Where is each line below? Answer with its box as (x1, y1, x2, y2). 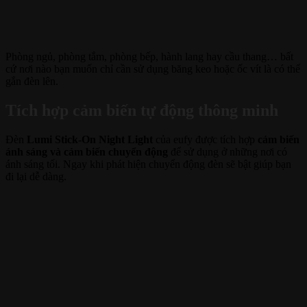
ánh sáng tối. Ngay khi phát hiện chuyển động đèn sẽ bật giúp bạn (5, 158, 291, 170)
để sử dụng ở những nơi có (168, 145, 287, 158)
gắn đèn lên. (5, 75, 58, 87)
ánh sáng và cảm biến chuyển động (5, 145, 168, 158)
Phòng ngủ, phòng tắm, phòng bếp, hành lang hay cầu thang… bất (5, 50, 293, 62)
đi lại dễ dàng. (5, 170, 66, 182)
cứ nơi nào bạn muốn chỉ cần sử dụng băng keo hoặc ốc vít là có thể (5, 62, 300, 75)
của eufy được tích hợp (153, 133, 258, 145)
